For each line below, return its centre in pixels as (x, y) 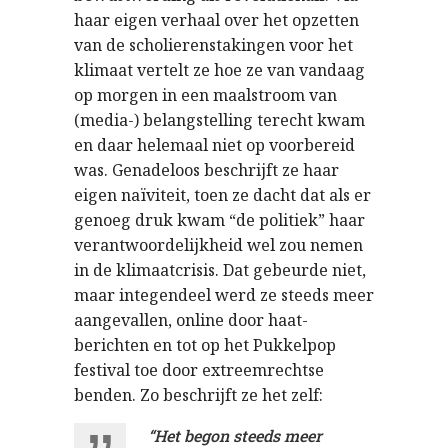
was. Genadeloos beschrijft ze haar (206, 169)
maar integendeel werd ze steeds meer (224, 294)
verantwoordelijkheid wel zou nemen (218, 244)
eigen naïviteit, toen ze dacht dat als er (222, 194)
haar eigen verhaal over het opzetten (216, 19)
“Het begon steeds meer (235, 435)
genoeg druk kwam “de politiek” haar (219, 219)
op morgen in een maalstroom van (205, 94)
